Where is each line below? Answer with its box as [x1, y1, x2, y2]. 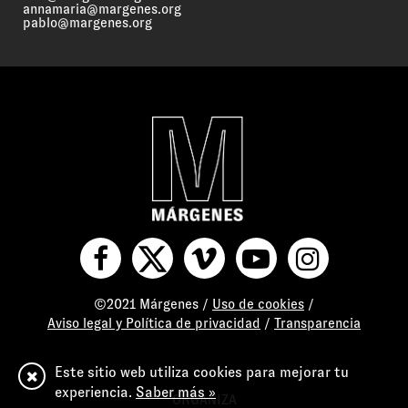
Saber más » [136, 383, 216, 400]
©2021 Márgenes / [94, 296, 212, 311]
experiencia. [55, 383, 136, 400]
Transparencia [274, 315, 361, 331]
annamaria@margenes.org [23, 2, 181, 16]
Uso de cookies [212, 296, 304, 311]
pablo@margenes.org [23, 15, 152, 30]
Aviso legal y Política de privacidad [47, 315, 260, 331]
